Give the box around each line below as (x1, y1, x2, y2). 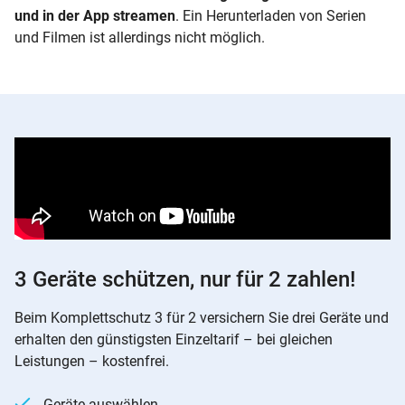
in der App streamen (42, 6, 175, 24)
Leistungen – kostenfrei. (14, 352, 169, 370)
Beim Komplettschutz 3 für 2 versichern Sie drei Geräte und (14, 308, 389, 326)
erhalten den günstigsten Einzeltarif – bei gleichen (14, 330, 333, 348)
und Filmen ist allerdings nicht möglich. (14, 28, 265, 46)
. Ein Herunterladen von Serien (175, 6, 366, 24)
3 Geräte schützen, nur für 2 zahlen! (14, 266, 355, 292)
